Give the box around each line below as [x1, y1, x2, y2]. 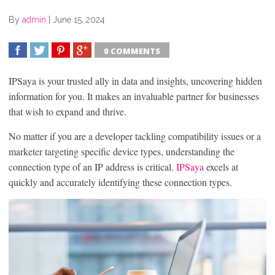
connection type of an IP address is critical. [9, 160, 176, 173]
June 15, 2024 [53, 14, 105, 25]
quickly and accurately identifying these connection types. [9, 175, 232, 188]
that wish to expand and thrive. [9, 104, 126, 118]
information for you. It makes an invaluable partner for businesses [9, 89, 259, 103]
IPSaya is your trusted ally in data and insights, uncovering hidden [9, 74, 262, 87]
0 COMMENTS [104, 45, 160, 56]
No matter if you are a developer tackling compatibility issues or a [9, 129, 261, 142]
